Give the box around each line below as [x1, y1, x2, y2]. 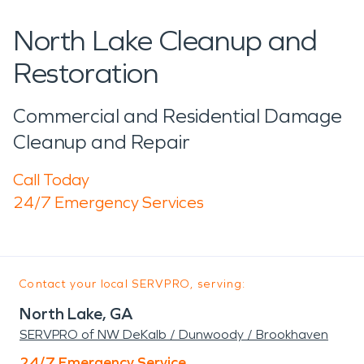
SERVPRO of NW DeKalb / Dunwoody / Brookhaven [19, 326, 328, 342]
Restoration [13, 55, 158, 91]
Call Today [13, 169, 89, 189]
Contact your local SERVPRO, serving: [19, 276, 246, 291]
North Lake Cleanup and [13, 23, 318, 58]
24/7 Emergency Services [13, 192, 204, 212]
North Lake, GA [19, 303, 133, 323]
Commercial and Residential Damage [13, 104, 343, 128]
